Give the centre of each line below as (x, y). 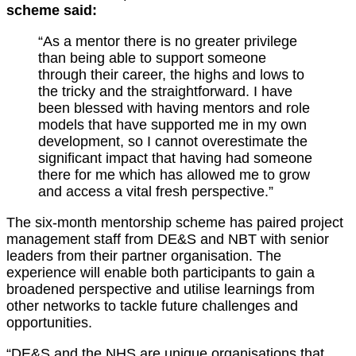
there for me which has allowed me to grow (174, 175)
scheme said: (52, 11)
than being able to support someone (152, 58)
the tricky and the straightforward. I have (165, 92)
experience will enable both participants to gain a (161, 273)
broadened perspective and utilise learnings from (161, 290)
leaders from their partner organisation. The (144, 256)
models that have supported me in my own (172, 125)
